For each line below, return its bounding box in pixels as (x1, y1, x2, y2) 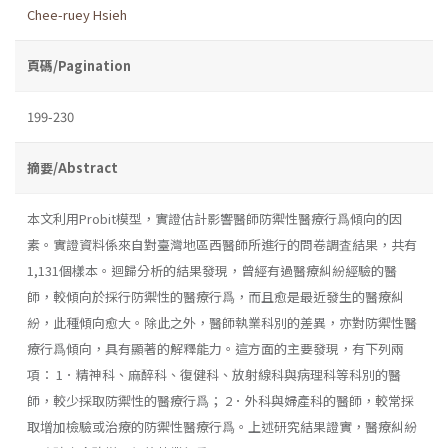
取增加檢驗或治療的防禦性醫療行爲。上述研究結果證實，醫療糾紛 (27, 416, 417, 436)
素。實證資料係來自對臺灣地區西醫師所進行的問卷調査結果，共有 (27, 234, 417, 254)
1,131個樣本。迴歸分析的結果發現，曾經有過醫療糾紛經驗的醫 (27, 260, 397, 280)
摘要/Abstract (27, 157, 118, 177)
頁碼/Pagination (27, 55, 131, 75)
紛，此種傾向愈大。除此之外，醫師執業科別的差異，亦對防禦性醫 (27, 312, 417, 332)
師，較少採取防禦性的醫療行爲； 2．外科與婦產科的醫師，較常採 (27, 390, 414, 410)
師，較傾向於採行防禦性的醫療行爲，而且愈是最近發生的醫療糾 (27, 286, 404, 306)
